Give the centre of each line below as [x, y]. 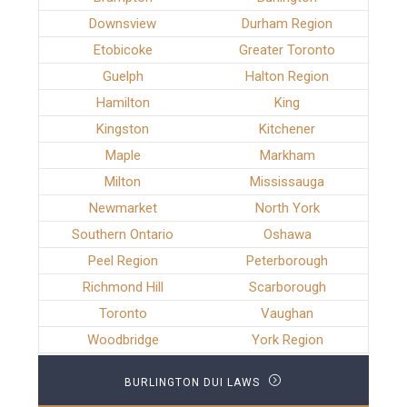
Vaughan [288, 314]
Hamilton [123, 103]
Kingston [123, 129]
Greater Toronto [288, 50]
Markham [287, 156]
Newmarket [123, 208]
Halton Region [288, 77]
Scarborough [287, 288]
